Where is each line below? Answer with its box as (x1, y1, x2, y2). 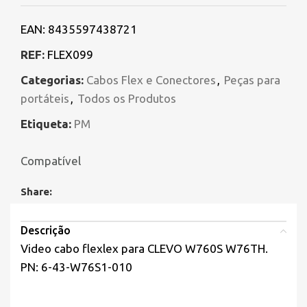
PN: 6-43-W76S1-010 (21, 260, 132, 274)
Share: (21, 186, 52, 198)
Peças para (224, 73, 280, 87)
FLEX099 (47, 48, 93, 62)
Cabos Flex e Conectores (86, 73, 216, 87)
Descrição (21, 224, 71, 237)
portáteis (21, 92, 69, 106)
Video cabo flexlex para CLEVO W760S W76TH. (21, 242, 268, 256)
